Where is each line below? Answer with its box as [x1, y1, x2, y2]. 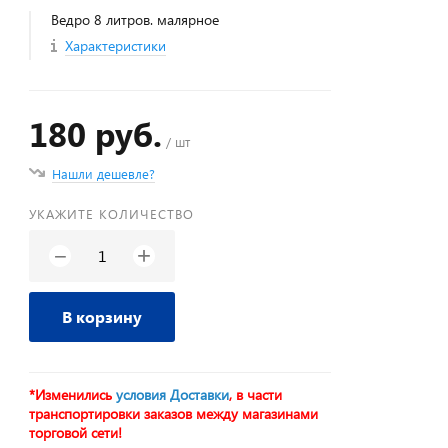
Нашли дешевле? [52, 165, 156, 182]
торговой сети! [29, 423, 123, 442]
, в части [229, 385, 283, 404]
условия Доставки [116, 385, 230, 404]
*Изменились [29, 385, 117, 404]
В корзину [62, 306, 143, 327]
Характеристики [65, 36, 167, 55]
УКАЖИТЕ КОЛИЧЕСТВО [29, 205, 195, 222]
